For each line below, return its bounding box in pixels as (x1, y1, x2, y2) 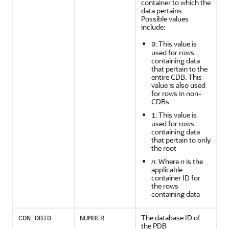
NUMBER (80, 214, 104, 222)
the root (151, 143, 176, 153)
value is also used (151, 80, 205, 90)
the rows (151, 181, 178, 191)
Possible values (141, 14, 189, 24)
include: (141, 22, 165, 32)
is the (185, 156, 203, 166)
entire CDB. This (151, 72, 202, 82)
